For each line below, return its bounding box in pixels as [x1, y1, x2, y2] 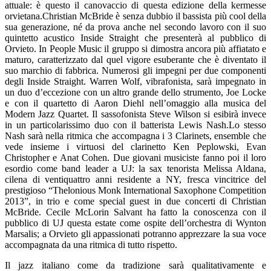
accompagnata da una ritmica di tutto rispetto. [5, 239, 177, 250]
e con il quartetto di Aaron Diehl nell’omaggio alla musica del [5, 97, 266, 108]
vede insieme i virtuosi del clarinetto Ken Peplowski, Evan [5, 141, 266, 152]
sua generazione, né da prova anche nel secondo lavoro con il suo [5, 21, 266, 32]
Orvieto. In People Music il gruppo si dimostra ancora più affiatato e [5, 43, 266, 54]
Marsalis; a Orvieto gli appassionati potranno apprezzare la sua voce [5, 228, 266, 239]
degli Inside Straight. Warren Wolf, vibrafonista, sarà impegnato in [5, 76, 266, 87]
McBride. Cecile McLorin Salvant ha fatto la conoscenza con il [5, 206, 266, 217]
